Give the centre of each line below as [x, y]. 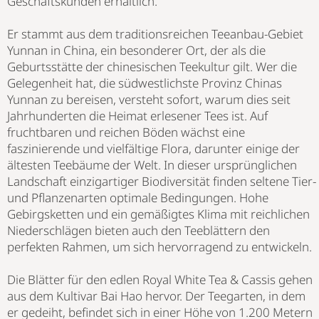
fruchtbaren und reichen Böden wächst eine [126, 132]
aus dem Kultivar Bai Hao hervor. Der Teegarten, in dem [156, 296]
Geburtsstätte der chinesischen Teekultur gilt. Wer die [152, 66]
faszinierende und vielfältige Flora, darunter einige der [153, 148]
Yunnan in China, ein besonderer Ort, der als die [136, 50]
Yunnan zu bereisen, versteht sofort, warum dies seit [149, 99]
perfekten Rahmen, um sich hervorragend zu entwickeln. [159, 246]
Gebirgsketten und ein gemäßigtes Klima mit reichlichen [158, 214]
